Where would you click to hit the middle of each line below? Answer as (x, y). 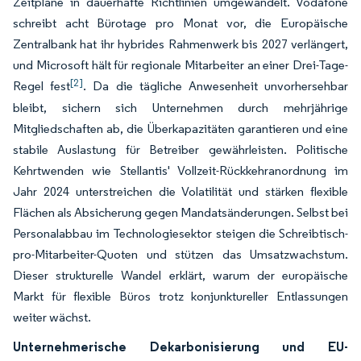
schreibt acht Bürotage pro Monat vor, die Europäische (180, 23)
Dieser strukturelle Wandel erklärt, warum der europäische (180, 275)
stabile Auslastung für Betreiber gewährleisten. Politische (180, 149)
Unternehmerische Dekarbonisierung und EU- (180, 346)
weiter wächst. (52, 317)
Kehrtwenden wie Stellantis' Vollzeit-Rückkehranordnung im (180, 170)
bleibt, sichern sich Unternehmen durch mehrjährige (180, 108)
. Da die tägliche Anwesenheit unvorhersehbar (216, 86)
